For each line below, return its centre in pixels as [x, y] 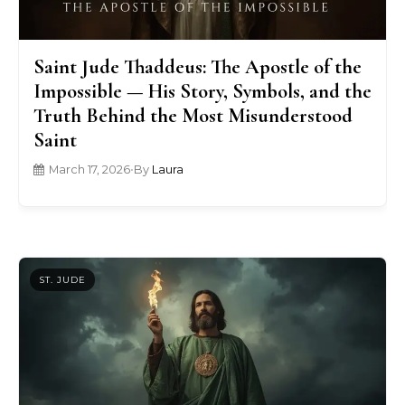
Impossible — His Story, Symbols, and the [202, 91]
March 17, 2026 [89, 170]
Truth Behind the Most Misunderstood [193, 116]
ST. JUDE [62, 279]
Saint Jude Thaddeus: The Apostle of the [198, 67]
